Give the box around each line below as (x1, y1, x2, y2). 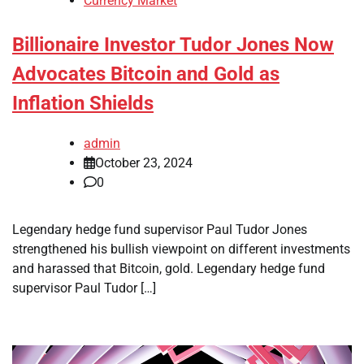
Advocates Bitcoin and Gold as (12, 63, 279, 86)
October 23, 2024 (95, 154, 193, 171)
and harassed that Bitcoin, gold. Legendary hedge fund (12, 260, 325, 276)
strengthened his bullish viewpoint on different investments (12, 240, 350, 257)
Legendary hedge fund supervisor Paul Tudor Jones (12, 221, 307, 237)
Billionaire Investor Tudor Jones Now (12, 33, 334, 57)
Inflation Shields (12, 92, 154, 115)
